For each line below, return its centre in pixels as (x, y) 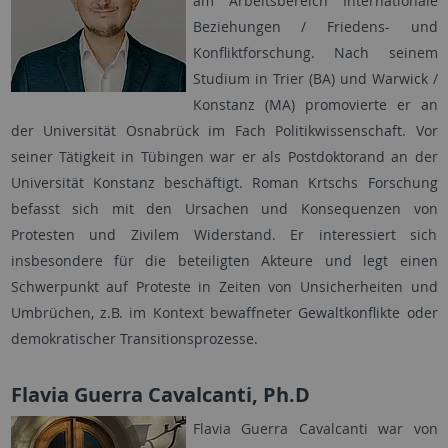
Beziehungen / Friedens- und (315, 27)
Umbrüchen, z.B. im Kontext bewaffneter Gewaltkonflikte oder (224, 313)
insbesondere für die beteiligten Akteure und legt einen (224, 261)
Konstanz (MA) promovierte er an (315, 105)
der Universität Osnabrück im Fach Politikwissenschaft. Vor (224, 131)
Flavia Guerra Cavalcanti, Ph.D (160, 395)
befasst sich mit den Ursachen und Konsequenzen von (224, 209)
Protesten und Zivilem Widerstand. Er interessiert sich (224, 235)
